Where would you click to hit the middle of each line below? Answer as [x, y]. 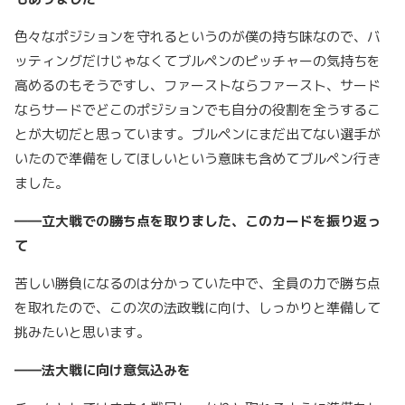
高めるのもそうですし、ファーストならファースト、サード [198, 86]
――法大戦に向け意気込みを [103, 371]
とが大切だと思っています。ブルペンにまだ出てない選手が [198, 135]
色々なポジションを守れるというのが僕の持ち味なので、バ [198, 37]
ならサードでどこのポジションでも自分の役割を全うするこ [198, 110]
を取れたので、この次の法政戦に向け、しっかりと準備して [198, 308]
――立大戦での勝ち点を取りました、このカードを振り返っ [198, 221]
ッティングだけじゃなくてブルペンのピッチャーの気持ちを [198, 61]
